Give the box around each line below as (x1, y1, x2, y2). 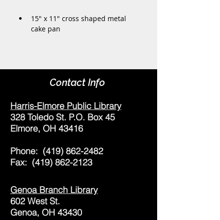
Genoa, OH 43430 (10, 207, 82, 218)
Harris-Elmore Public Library (10, 100, 121, 111)
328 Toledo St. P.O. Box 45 (10, 111, 115, 123)
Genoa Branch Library (10, 184, 98, 195)
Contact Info (49, 77, 105, 88)
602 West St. (10, 195, 60, 207)
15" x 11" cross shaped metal (31, 14, 128, 23)
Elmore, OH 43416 (10, 123, 83, 134)
